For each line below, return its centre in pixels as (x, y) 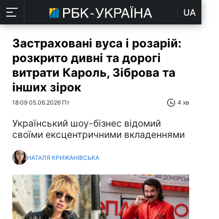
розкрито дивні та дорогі (87, 58)
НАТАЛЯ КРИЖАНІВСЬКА (63, 157)
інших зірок (47, 87)
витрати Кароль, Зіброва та (94, 73)
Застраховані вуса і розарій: (97, 43)
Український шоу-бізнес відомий (87, 123)
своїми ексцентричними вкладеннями (99, 135)
